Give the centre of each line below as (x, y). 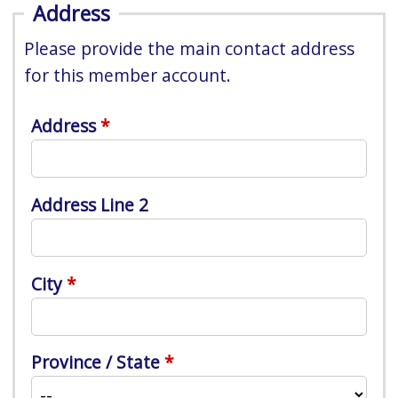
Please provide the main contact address (190, 49)
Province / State (96, 362)
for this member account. (128, 76)
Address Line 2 (90, 204)
